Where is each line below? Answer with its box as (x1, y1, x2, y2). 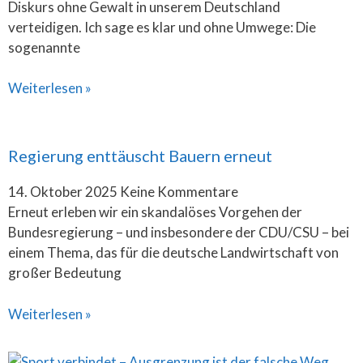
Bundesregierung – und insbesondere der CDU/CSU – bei (8, 224, 349, 241)
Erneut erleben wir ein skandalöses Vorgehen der (8, 203, 302, 220)
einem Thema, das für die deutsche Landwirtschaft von (8, 244, 339, 261)
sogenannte (8, 38, 80, 56)
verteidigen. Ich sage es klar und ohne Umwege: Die (8, 18, 316, 36)
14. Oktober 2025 (8, 183, 120, 200)
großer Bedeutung (8, 264, 122, 281)
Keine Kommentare (120, 183, 238, 200)
